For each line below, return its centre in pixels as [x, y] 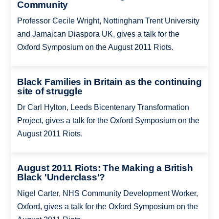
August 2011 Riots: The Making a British [105, 168]
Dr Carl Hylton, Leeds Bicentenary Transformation [103, 107]
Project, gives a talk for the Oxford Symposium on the [108, 120]
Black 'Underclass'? [61, 177]
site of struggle [50, 91]
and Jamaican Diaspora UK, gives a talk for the [98, 34]
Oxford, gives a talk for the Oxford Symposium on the [107, 207]
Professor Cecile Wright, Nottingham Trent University [108, 21]
